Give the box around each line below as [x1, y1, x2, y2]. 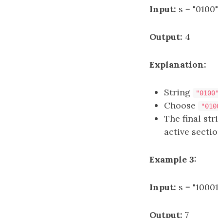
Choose [164, 100, 198, 111]
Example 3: [149, 154, 197, 165]
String [164, 87, 193, 98]
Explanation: [149, 59, 206, 70]
